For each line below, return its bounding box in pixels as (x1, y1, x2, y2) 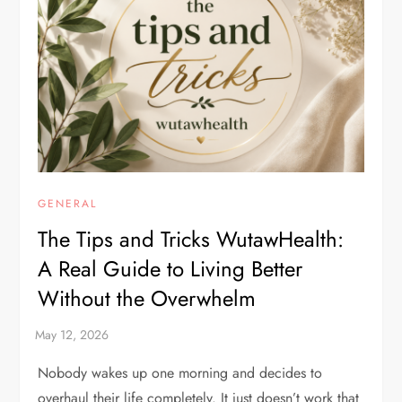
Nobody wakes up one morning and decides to (38, 362, 323, 383)
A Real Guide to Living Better (38, 252, 303, 284)
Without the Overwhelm (38, 282, 257, 314)
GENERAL (38, 195, 98, 212)
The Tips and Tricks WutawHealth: (38, 223, 345, 255)
